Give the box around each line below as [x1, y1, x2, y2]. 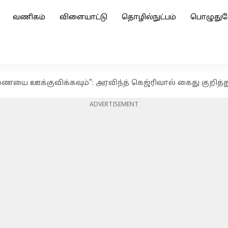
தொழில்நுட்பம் [122, 13, 176, 22]
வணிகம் [13, 13, 45, 22]
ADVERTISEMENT [90, 101, 138, 108]
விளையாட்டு [60, 13, 107, 22]
